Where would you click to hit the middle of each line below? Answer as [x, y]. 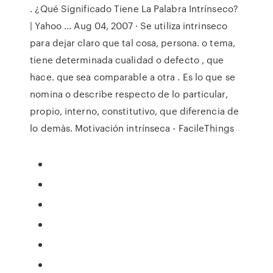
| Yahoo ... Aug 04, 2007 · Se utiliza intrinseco [129, 26]
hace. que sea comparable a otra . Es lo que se [133, 77]
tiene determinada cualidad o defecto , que [127, 60]
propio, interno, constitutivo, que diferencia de [135, 111]
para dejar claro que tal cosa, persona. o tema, [133, 43]
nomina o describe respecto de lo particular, [129, 94]
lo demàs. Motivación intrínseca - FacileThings [132, 128]
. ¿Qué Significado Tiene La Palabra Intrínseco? [134, 9]
